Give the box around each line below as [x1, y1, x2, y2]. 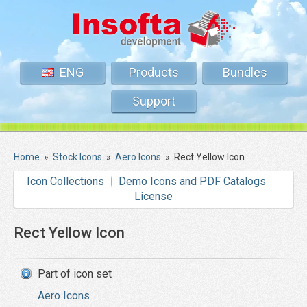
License [134, 190, 173, 203]
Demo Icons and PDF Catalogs [119, 175, 266, 188]
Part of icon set [38, 267, 112, 280]
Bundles [222, 65, 267, 79]
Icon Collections [27, 175, 104, 188]
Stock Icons [53, 151, 102, 162]
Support [132, 94, 175, 108]
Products [128, 65, 179, 79]
